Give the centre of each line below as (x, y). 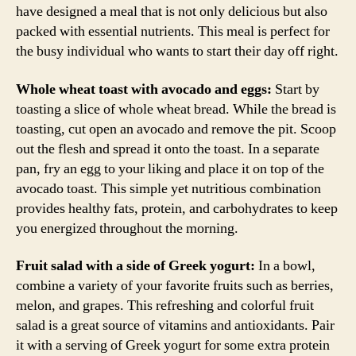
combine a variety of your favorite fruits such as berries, (175, 286)
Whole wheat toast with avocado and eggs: (144, 89)
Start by (296, 89)
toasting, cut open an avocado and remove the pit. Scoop (176, 129)
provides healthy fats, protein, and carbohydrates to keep (177, 208)
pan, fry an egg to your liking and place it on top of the (170, 168)
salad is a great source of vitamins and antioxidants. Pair (175, 325)
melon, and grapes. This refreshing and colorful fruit (165, 306)
